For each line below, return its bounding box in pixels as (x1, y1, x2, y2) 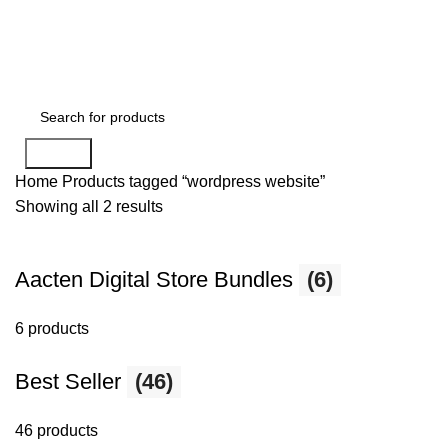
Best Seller (15, 369, 127, 394)
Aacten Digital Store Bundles (15, 267, 299, 292)
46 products (15, 422, 98, 439)
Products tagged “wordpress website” (62, 173, 325, 190)
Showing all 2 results (15, 198, 163, 215)
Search (33, 145, 84, 162)
